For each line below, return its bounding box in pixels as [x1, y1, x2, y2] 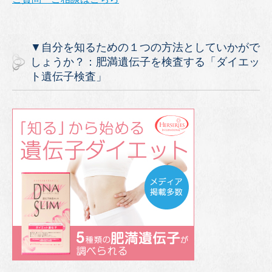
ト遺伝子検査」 [30, 70, 107, 83]
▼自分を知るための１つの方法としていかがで [30, 41, 260, 53]
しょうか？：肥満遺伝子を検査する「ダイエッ [30, 56, 260, 68]
